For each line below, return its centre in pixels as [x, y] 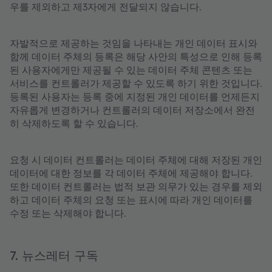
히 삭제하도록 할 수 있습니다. [74, 123]
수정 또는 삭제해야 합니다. [68, 213]
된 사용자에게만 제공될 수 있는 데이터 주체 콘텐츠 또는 [131, 70]
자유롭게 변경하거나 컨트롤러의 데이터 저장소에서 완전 [132, 110]
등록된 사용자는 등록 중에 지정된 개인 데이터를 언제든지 [135, 97]
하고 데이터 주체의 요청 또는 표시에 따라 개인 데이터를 [131, 200]
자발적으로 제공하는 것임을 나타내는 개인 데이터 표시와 [134, 43]
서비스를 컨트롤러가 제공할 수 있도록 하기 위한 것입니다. [136, 83]
